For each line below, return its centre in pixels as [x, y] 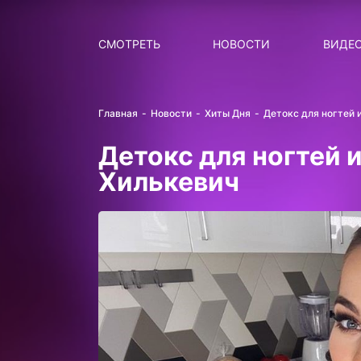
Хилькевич [169, 182]
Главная [118, 113]
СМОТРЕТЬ [129, 44]
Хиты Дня [228, 113]
